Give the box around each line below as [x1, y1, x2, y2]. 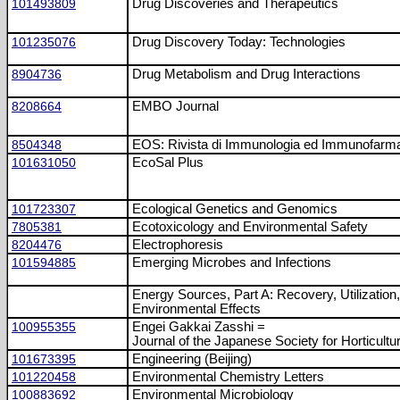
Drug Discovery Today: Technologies [132, 35, 346, 49]
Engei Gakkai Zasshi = [132, 320, 265, 334]
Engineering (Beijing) [132, 352, 252, 366]
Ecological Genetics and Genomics [132, 202, 337, 216]
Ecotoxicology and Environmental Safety [132, 220, 368, 234]
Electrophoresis [132, 237, 223, 252]
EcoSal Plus [132, 155, 204, 170]
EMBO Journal [132, 99, 219, 113]
